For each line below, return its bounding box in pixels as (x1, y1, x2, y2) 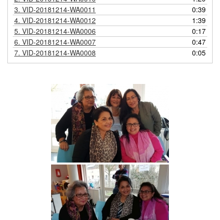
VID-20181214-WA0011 (22, 4, 96, 15)
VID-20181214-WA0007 (22, 37, 96, 47)
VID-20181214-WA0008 (22, 48, 96, 58)
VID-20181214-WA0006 (22, 26, 96, 36)
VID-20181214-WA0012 (22, 15, 96, 26)
